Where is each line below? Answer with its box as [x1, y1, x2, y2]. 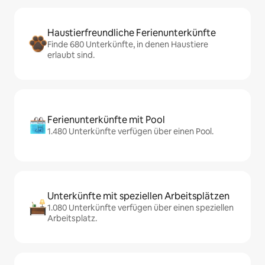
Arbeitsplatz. [47, 213, 97, 224]
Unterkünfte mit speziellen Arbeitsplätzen [47, 190, 230, 203]
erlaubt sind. [47, 50, 95, 61]
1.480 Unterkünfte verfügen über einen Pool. [47, 126, 214, 137]
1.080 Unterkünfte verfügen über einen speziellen [47, 202, 234, 214]
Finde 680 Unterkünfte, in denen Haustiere [47, 39, 208, 50]
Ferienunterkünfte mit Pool [47, 114, 165, 127]
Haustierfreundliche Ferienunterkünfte [47, 27, 216, 40]
